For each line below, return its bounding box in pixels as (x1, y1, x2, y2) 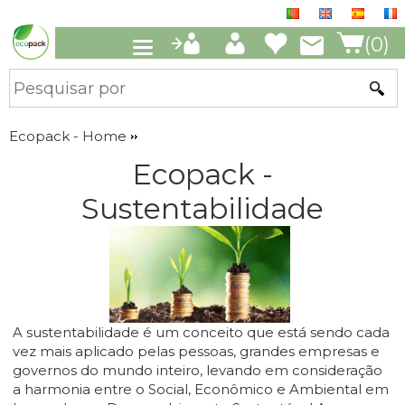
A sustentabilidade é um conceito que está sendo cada (13, 324, 390, 341)
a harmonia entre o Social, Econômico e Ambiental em (13, 381, 389, 398)
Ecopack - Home (9, 127, 127, 145)
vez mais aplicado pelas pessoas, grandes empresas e (13, 343, 380, 360)
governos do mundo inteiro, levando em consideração (13, 362, 382, 379)
